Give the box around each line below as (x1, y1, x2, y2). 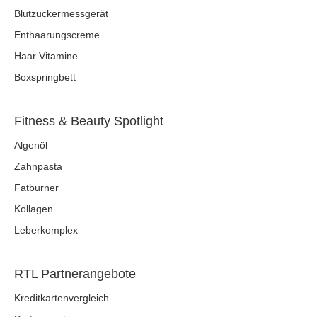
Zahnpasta (14, 161, 62, 173)
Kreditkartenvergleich (14, 292, 109, 304)
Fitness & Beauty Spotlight (14, 114, 163, 129)
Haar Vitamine (14, 50, 78, 62)
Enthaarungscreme (14, 29, 100, 41)
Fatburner (14, 182, 59, 194)
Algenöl (14, 139, 47, 151)
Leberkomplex (14, 224, 78, 236)
